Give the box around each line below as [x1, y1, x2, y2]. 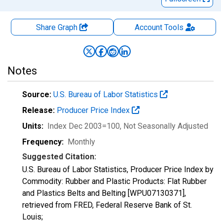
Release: [22, 106, 55, 115]
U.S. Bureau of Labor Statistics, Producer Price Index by [22, 165, 214, 174]
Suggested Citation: [22, 152, 96, 161]
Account [134, 23, 162, 32]
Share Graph [36, 23, 79, 32]
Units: [22, 121, 43, 131]
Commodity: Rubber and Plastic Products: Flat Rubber [22, 177, 207, 186]
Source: [22, 90, 51, 99]
